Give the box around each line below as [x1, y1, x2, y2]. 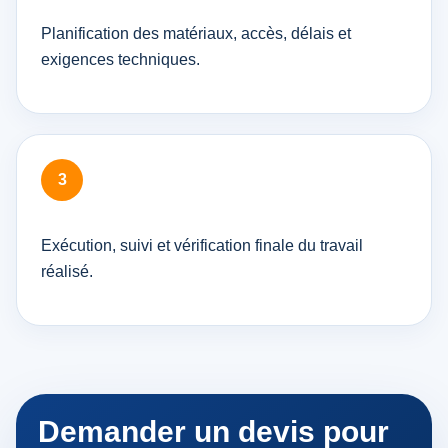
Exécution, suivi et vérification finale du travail [41, 236, 363, 254]
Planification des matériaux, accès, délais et [41, 24, 351, 42]
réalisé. [41, 262, 93, 280]
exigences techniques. [41, 50, 200, 68]
